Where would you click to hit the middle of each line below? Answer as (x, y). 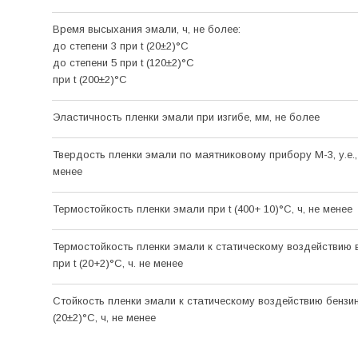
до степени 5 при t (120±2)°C (125, 62)
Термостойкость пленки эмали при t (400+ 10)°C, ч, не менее (202, 209)
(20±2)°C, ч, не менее (104, 317)
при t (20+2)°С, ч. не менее (117, 263)
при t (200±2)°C (89, 79)
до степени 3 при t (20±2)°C (122, 46)
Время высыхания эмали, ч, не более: (148, 29)
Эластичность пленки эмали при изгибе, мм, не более (186, 117)
